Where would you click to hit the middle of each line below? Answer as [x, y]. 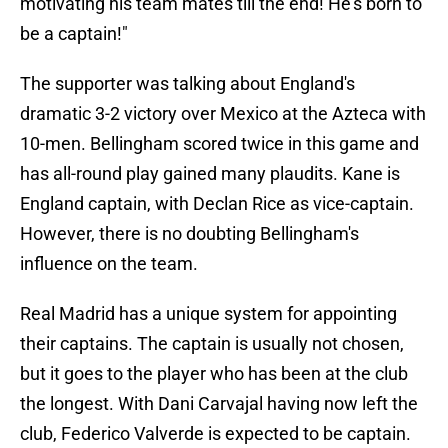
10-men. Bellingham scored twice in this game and [219, 144]
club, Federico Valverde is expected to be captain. [215, 434]
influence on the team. [109, 264]
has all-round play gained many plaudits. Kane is [210, 174]
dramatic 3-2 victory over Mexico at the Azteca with [223, 114]
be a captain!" [74, 34]
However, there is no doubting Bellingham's [189, 234]
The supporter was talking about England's [187, 84]
